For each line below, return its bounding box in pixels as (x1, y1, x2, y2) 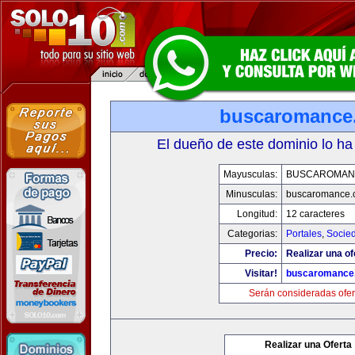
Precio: (245, 248, 277, 259)
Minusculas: (226, 189, 277, 200)
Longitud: (237, 208, 277, 219)
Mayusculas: (223, 169, 277, 180)
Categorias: (227, 228, 277, 239)
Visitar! (245, 268, 277, 279)
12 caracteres (286, 208, 345, 219)
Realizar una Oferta (265, 339, 352, 350)
